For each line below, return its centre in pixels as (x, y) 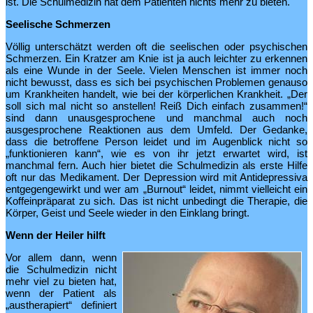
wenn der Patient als (61, 293)
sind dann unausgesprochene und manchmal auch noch (156, 118)
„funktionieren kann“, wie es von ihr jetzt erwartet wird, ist (156, 153)
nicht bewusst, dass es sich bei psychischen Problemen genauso (156, 82)
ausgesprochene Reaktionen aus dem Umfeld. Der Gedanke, (156, 130)
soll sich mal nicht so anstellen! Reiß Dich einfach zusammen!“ (156, 106)
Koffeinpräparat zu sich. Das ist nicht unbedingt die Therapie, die (156, 201)
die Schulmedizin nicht (61, 269)
